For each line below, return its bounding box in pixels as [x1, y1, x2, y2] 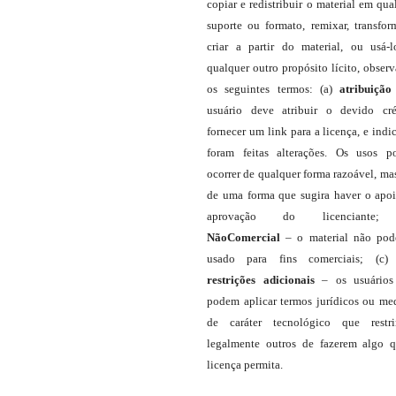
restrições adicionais [207, 273, 323, 287]
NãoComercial [207, 231, 280, 245]
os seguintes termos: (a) [207, 82, 340, 96]
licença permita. [207, 358, 283, 372]
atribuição [339, 82, 392, 96]
